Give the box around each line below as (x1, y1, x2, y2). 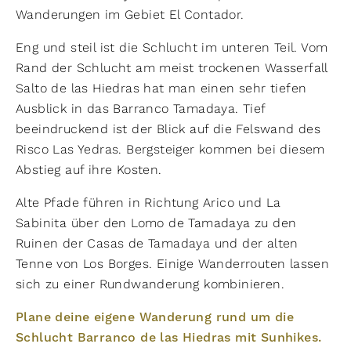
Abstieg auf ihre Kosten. (16, 162, 162, 177)
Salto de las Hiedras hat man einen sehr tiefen (16, 81, 307, 96)
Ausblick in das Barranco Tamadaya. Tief (16, 101, 266, 116)
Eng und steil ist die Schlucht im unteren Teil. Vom (16, 40, 328, 55)
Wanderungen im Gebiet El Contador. (16, 7, 244, 22)
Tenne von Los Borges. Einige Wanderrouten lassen (16, 256, 330, 271)
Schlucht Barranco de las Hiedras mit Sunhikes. (16, 330, 322, 346)
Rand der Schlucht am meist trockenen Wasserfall (16, 60, 327, 75)
